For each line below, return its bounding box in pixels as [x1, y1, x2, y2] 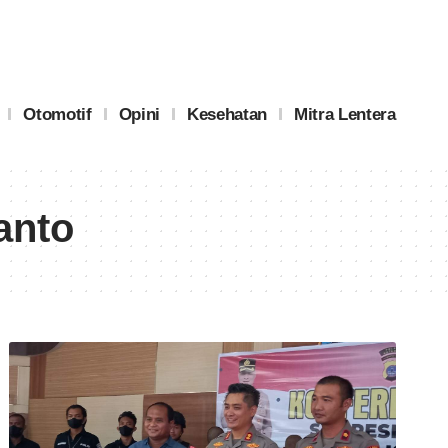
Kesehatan [186, 104, 267, 124]
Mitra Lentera [293, 104, 396, 124]
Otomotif [23, 104, 92, 124]
